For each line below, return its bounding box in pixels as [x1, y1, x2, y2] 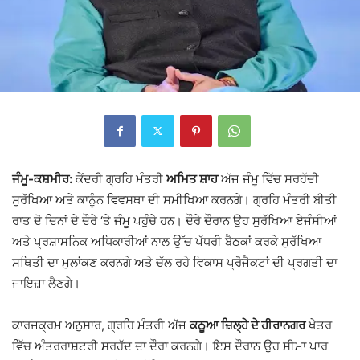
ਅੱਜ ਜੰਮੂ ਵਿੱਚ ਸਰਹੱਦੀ [218, 170, 319, 186]
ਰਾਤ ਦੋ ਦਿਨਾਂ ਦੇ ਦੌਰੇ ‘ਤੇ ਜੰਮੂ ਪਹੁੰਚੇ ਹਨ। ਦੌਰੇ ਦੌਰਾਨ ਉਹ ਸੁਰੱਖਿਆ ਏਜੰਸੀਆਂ [12, 212, 337, 228]
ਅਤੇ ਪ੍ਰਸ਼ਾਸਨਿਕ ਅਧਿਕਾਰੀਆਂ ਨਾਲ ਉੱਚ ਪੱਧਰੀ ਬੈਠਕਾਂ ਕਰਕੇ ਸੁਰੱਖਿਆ [12, 233, 321, 249]
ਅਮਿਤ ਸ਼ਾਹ [166, 170, 218, 186]
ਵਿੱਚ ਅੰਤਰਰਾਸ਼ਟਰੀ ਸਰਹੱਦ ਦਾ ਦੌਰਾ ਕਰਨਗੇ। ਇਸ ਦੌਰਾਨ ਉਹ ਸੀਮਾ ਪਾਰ [12, 337, 328, 354]
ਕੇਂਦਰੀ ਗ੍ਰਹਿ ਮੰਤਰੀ [72, 170, 166, 186]
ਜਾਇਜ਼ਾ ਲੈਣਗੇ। [12, 275, 80, 291]
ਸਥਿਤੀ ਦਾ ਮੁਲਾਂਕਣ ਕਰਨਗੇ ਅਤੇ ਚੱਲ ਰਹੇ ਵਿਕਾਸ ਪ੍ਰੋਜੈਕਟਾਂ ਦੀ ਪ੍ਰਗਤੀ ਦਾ [12, 254, 337, 270]
